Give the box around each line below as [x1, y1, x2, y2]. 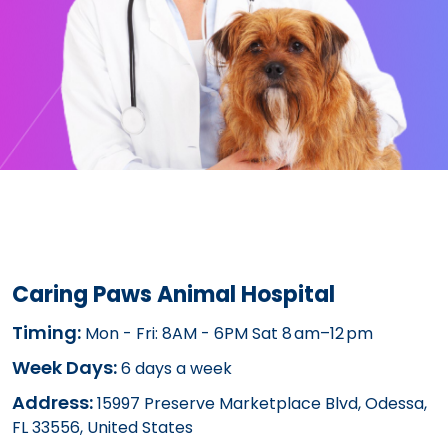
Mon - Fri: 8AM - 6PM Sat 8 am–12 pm [81, 321, 373, 345]
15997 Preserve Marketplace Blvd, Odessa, [93, 391, 427, 415]
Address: [12, 389, 93, 415]
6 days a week [117, 356, 232, 380]
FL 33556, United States [12, 415, 193, 439]
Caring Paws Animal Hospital [12, 278, 335, 310]
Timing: [12, 319, 81, 345]
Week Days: [12, 354, 117, 380]
